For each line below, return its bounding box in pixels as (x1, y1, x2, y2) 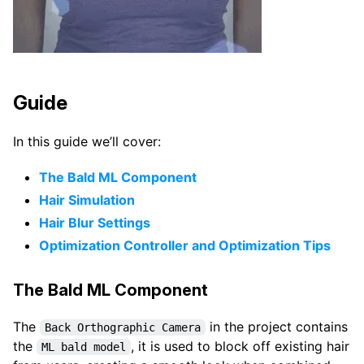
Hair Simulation (39, 191, 135, 208)
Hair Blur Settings (39, 214, 150, 231)
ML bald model (41, 340, 126, 353)
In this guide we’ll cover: (13, 132, 161, 149)
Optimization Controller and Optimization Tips (39, 236, 331, 253)
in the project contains (206, 318, 348, 335)
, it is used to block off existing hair (131, 337, 349, 354)
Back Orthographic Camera (45, 320, 201, 334)
